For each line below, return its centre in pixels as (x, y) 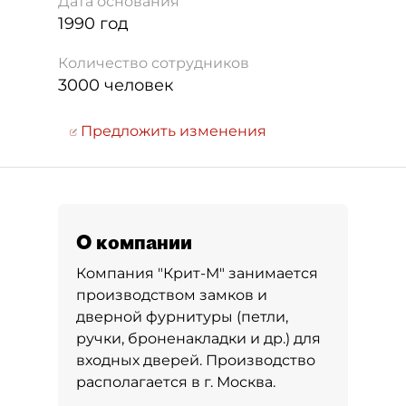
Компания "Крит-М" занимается (197, 273)
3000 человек (116, 85)
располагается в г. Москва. (176, 382)
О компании (134, 242)
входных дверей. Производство (196, 360)
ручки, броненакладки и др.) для (198, 338)
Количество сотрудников (154, 63)
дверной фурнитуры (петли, (182, 317)
